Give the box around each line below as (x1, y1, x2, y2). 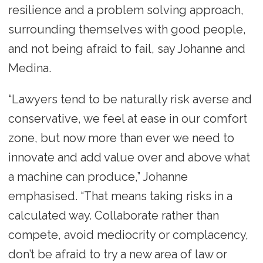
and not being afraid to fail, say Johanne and (8, 41, 245, 56)
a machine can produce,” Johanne (8, 169, 188, 184)
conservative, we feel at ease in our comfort (8, 111, 247, 126)
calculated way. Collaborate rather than (8, 208, 219, 222)
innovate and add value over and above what (8, 150, 250, 164)
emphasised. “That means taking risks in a (8, 188, 232, 203)
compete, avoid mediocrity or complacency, (8, 227, 248, 242)
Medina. (8, 60, 51, 75)
